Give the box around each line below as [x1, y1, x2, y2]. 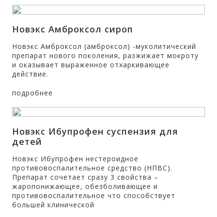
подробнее [12, 88, 53, 97]
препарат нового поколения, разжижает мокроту [12, 51, 199, 60]
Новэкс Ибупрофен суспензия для [12, 125, 178, 137]
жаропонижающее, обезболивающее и [12, 182, 158, 191]
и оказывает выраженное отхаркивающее [12, 60, 170, 69]
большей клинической [12, 200, 94, 209]
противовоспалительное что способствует [12, 191, 175, 200]
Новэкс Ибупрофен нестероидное [12, 154, 139, 163]
